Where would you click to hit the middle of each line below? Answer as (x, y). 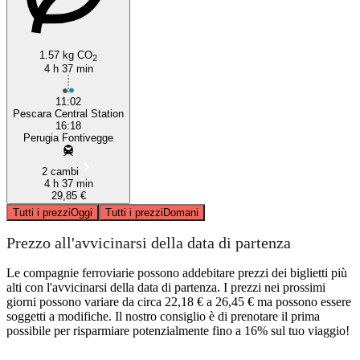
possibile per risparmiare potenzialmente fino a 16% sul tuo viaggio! (178, 330)
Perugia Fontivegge (68, 137)
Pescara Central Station (68, 113)
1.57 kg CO (66, 55)
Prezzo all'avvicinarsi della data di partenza (149, 243)
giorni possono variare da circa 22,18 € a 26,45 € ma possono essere (179, 301)
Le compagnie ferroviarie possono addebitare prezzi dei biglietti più (177, 272)
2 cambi (60, 171)
